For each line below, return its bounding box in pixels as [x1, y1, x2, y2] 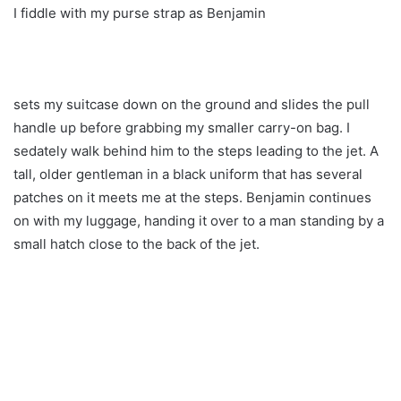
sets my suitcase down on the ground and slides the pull [13, 95, 370, 113]
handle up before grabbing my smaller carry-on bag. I [13, 118, 350, 136]
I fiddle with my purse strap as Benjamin [13, 4, 266, 21]
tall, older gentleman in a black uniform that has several [13, 165, 363, 183]
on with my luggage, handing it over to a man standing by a [13, 211, 384, 229]
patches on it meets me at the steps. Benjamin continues [13, 188, 371, 206]
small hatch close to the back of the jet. [13, 235, 260, 252]
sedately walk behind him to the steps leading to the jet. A [13, 141, 379, 159]
